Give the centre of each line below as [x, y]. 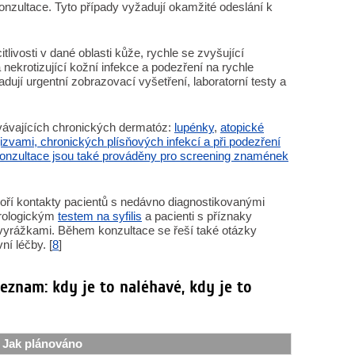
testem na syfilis [100, 216]
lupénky [194, 127]
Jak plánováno [42, 344]
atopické [242, 127]
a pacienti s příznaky [197, 216]
